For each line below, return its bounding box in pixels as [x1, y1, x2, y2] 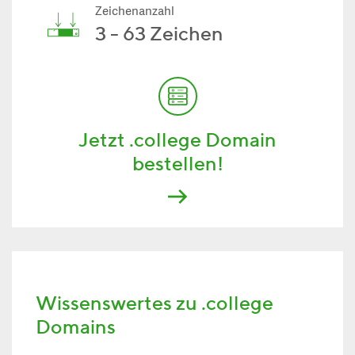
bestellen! [132, 151, 223, 175]
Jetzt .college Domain [78, 128, 277, 151]
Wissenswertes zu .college [36, 291, 273, 315]
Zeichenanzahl [95, 5, 174, 20]
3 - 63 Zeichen [95, 21, 223, 45]
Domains [36, 315, 116, 338]
